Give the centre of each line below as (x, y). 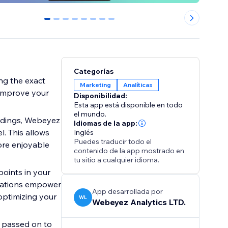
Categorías (94, 72)
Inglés (84, 133)
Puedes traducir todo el (113, 142)
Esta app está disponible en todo (129, 105)
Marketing (96, 85)
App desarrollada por (128, 192)
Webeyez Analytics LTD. (139, 202)
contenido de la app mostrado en (129, 151)
